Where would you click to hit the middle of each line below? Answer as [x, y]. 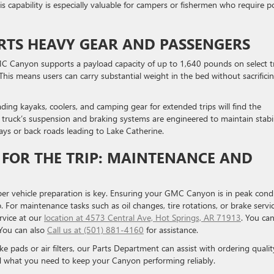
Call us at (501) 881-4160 [95, 230]
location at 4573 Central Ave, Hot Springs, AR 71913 [143, 217]
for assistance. [171, 230]
